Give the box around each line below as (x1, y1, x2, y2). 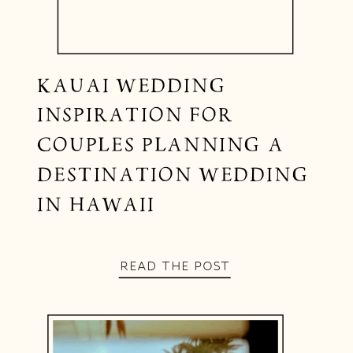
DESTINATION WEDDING (36, 162, 308, 188)
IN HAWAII (36, 191, 155, 217)
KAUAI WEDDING (36, 72, 225, 98)
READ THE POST (120, 258, 230, 274)
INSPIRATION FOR (36, 102, 233, 128)
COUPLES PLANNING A (36, 132, 284, 158)
